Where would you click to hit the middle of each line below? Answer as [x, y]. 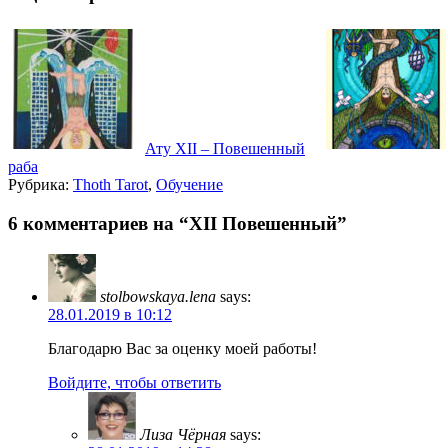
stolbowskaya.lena [158, 296]
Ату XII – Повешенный [225, 149]
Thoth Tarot [110, 185]
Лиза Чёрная [183, 434]
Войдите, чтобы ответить [134, 382]
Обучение [189, 185]
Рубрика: [40, 185]
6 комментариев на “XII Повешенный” [177, 223]
